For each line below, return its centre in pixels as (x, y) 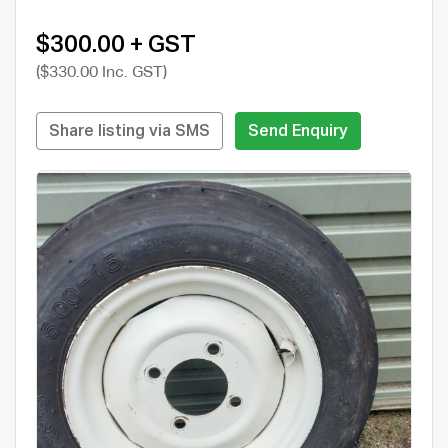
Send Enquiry (298, 131)
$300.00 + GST (116, 44)
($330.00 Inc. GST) (101, 72)
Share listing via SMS (129, 131)
